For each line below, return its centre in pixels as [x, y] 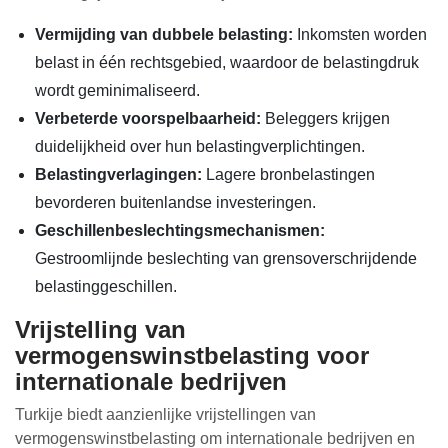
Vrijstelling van [100, 329]
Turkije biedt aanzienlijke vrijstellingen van [165, 414]
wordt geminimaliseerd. [117, 90]
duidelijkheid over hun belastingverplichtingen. [200, 146]
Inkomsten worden [360, 34]
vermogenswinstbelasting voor [192, 355]
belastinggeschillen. [106, 286]
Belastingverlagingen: [118, 174]
